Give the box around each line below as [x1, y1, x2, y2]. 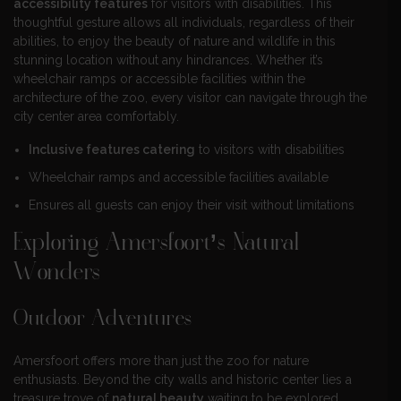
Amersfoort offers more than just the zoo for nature [13, 353, 309, 368]
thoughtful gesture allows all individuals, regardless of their [13, 15, 354, 30]
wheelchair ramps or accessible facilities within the [13, 72, 305, 87]
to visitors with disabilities [195, 142, 345, 158]
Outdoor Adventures [13, 308, 192, 331]
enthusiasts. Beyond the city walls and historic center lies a [13, 371, 352, 387]
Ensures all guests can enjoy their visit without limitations [29, 198, 354, 213]
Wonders [13, 260, 101, 286]
